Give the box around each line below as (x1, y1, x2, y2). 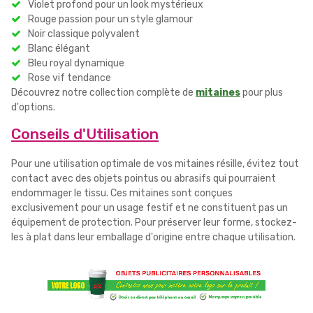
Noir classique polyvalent (28, 27, 140, 40)
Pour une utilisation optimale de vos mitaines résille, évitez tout (11, 157, 299, 170)
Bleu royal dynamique (28, 57, 124, 69)
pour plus (240, 86, 283, 99)
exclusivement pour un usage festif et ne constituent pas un (11, 201, 288, 214)
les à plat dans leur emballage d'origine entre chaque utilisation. (11, 231, 296, 243)
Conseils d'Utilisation (11, 124, 159, 143)
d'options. (11, 101, 55, 113)
